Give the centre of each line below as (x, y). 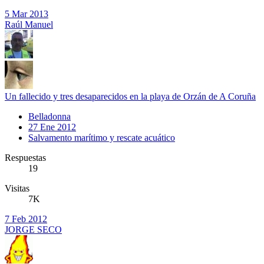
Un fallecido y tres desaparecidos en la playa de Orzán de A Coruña (130, 96)
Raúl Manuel (29, 24)
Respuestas (25, 157)
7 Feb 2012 (26, 219)
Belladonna (49, 116)
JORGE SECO (33, 229)
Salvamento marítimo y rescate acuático (102, 137)
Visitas (17, 188)
